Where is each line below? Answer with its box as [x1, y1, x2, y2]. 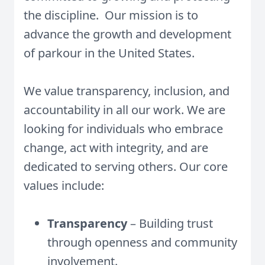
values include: [24, 177, 104, 193]
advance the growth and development [24, 26, 231, 42]
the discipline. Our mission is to [24, 7, 198, 23]
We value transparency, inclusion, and [24, 83, 230, 99]
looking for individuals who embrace [24, 121, 223, 137]
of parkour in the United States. [24, 45, 195, 61]
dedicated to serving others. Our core [24, 159, 228, 174]
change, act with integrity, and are [24, 140, 208, 156]
